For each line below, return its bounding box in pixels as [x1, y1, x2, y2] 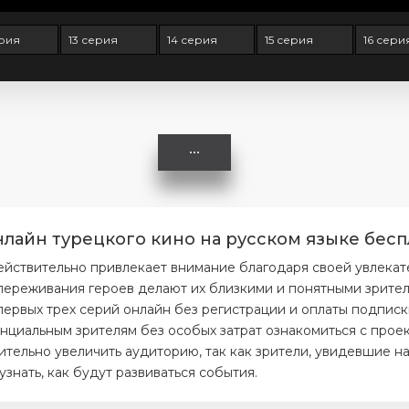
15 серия [265, 33, 314, 47]
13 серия [68, 33, 119, 47]
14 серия [166, 33, 217, 47]
